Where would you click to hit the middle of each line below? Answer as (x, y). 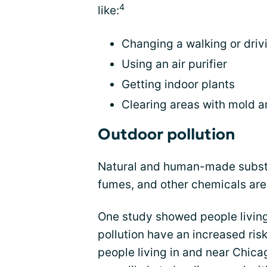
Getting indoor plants (178, 84)
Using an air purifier (174, 64)
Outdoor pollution (167, 134)
